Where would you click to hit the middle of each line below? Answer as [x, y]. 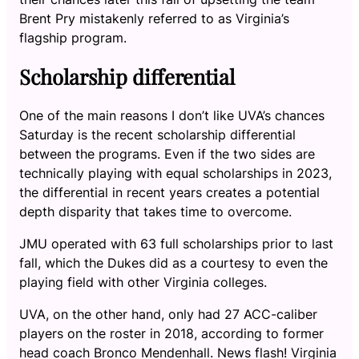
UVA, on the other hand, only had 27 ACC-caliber [168, 314]
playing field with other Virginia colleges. [143, 282]
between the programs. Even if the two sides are [167, 153]
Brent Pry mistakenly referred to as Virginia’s [154, 18]
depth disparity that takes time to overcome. [155, 211]
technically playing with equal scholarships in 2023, [175, 173]
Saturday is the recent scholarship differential [157, 134]
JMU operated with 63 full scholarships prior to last [176, 243]
